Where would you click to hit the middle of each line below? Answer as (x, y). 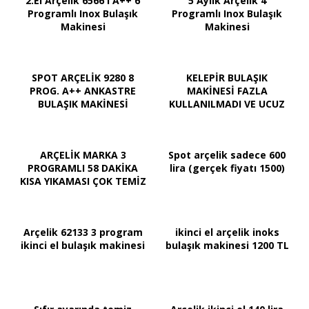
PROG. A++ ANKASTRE (83, 91)
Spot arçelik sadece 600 (227, 155)
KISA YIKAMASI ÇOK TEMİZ (83, 181)
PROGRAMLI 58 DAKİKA (83, 168)
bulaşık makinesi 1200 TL (227, 246)
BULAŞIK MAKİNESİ (83, 104)
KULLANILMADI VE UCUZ (227, 104)
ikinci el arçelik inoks (227, 232)
